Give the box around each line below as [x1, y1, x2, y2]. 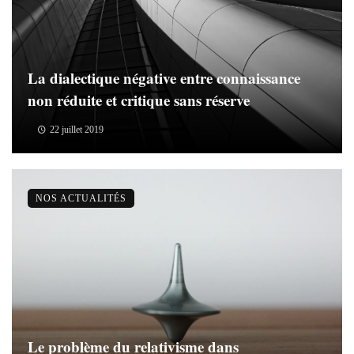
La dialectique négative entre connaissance [28, 67, 300, 88]
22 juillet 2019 [49, 124, 104, 135]
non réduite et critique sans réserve [28, 89, 250, 111]
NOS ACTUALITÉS [36, 193, 126, 204]
